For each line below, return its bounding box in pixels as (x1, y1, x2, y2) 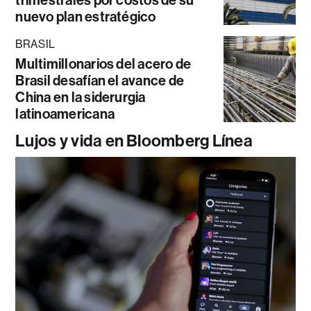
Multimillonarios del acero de (15, 56, 192, 73)
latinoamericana (15, 106, 115, 123)
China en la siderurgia (15, 89, 146, 106)
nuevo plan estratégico (15, 8, 156, 26)
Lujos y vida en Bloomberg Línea (15, 131, 253, 151)
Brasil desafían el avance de (15, 72, 185, 90)
